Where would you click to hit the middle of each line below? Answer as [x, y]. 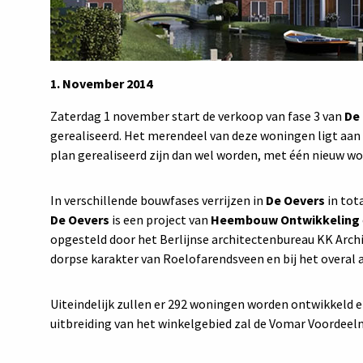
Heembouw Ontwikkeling [285, 220]
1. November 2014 [101, 84]
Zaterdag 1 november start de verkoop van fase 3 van [197, 116]
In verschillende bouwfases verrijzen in [158, 201]
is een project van [160, 220]
